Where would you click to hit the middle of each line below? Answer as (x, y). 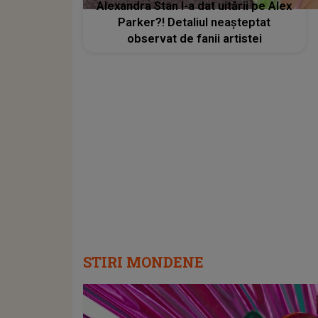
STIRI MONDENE (143, 262)
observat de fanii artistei (194, 39)
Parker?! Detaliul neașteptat (194, 23)
